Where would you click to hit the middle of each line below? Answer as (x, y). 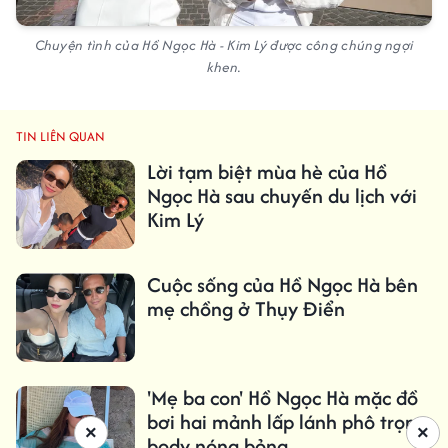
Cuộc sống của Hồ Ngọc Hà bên (282, 285)
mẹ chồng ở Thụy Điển (245, 309)
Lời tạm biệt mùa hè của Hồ (266, 171)
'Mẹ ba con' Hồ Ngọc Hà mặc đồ (282, 398)
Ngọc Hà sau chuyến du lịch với (281, 195)
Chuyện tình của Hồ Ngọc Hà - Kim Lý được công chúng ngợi (224, 44)
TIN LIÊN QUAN (60, 136)
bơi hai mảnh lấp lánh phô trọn (281, 422)
